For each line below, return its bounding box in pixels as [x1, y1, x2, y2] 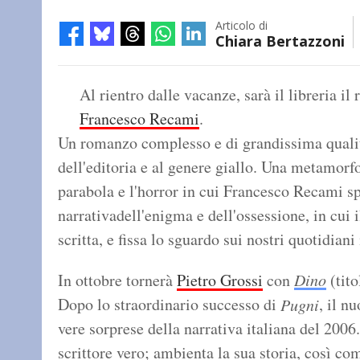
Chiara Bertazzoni [215, 31, 345, 51]
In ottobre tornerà [58, 269, 177, 292]
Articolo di [215, 18, 268, 34]
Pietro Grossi [177, 269, 263, 292]
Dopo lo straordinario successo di [58, 293, 280, 316]
